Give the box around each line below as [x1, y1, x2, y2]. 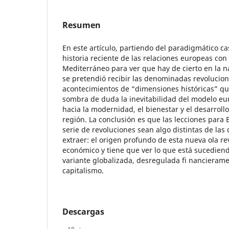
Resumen [62, 19, 101, 31]
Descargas [62, 205, 104, 217]
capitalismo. [62, 165, 104, 175]
